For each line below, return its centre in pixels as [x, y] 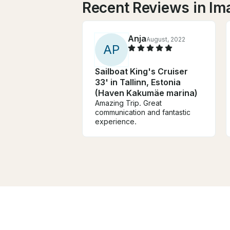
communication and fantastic [143, 112]
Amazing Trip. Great [128, 103]
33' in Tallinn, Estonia [138, 82]
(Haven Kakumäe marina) [146, 93]
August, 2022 [166, 39]
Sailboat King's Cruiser [141, 71]
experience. [116, 121]
